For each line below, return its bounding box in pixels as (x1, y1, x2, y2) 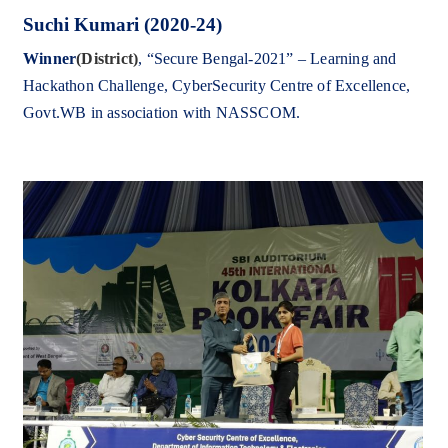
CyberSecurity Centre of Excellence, (172, 77, 411, 95)
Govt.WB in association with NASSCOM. (23, 104, 301, 122)
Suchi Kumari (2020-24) (23, 14, 222, 36)
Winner (23, 50, 77, 68)
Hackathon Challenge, (23, 77, 173, 95)
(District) (76, 50, 139, 68)
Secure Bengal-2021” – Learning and (153, 50, 397, 68)
